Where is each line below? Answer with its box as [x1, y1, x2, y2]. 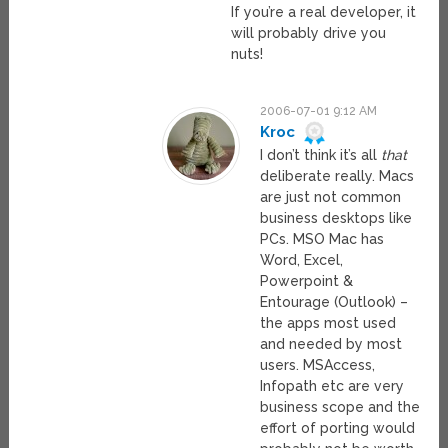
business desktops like [260, 210, 413, 227]
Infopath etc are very [260, 378, 405, 395]
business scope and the [260, 399, 421, 416]
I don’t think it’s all [260, 147, 382, 164]
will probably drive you [231, 25, 387, 42]
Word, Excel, [260, 252, 344, 269]
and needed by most [260, 336, 403, 353]
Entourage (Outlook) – [260, 294, 409, 311]
